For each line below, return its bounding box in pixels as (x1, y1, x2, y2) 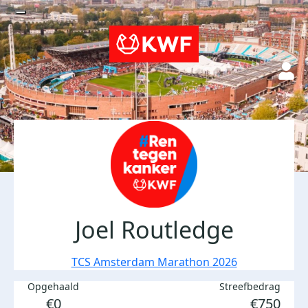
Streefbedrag (219, 280, 280, 293)
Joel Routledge (74, 214, 234, 245)
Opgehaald (27, 280, 79, 293)
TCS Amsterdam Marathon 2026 (71, 254, 237, 269)
